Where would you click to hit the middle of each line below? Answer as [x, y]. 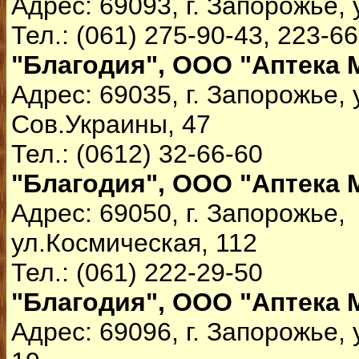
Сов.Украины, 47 [111, 124]
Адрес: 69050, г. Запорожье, [178, 213]
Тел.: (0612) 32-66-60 [137, 154]
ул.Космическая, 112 [134, 243]
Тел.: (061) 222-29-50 [137, 272]
